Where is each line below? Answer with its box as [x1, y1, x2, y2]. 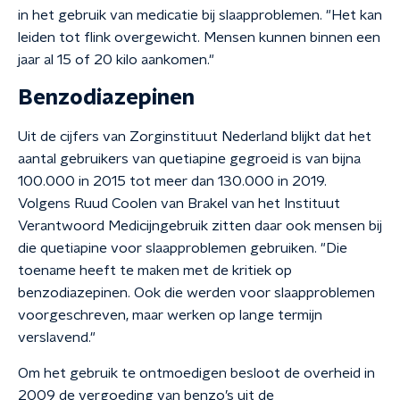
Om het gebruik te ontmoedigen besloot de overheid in [18, 366, 375, 380]
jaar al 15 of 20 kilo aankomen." [18, 53, 214, 67]
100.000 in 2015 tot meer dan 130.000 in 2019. [18, 174, 327, 188]
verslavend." [18, 330, 96, 345]
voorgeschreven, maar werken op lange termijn [18, 308, 322, 322]
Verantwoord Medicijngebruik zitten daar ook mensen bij [18, 219, 382, 233]
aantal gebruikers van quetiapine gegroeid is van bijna [18, 152, 361, 166]
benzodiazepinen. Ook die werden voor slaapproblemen [18, 286, 375, 300]
